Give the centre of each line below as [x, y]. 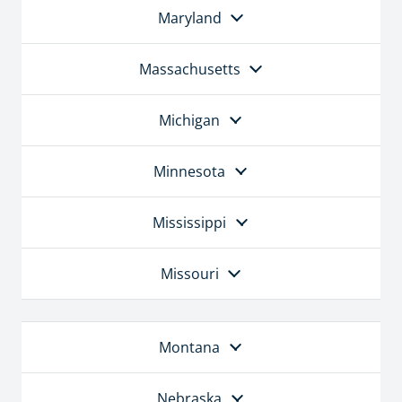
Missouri [189, 274]
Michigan [190, 121]
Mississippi [190, 223]
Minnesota [190, 172]
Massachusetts [189, 70]
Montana [190, 348]
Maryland [189, 18]
